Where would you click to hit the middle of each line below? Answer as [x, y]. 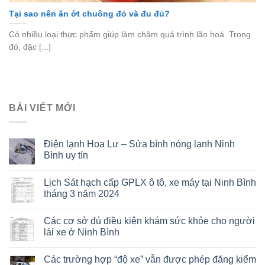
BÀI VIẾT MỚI [42, 108]
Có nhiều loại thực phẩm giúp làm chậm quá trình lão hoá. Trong [130, 34]
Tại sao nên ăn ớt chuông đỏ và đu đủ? [89, 14]
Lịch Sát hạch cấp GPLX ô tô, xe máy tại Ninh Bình [150, 183]
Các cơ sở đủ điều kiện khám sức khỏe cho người [149, 221]
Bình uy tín [66, 156]
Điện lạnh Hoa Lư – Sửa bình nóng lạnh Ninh [139, 144]
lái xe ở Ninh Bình [82, 232]
